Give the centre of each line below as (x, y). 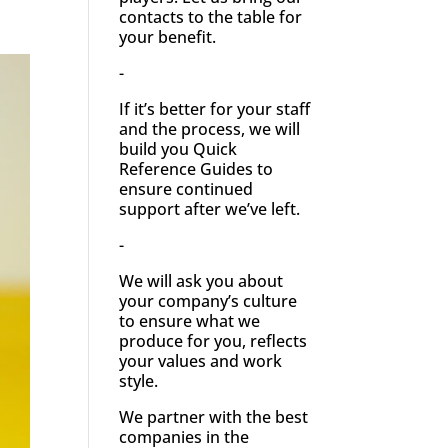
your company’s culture (208, 300)
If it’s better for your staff (215, 108)
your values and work (201, 360)
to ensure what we (190, 320)
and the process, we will (210, 128)
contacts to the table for (211, 16)
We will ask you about (201, 280)
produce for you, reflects (213, 340)
